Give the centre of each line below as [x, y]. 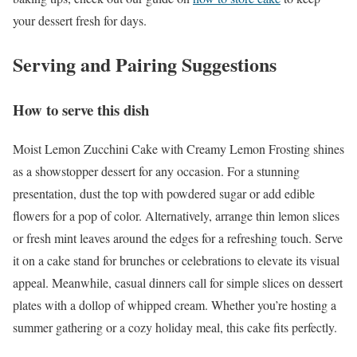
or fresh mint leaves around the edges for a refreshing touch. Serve [178, 237]
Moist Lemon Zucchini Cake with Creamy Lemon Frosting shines [178, 148]
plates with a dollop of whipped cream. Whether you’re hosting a [175, 304]
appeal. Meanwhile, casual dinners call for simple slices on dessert [178, 282]
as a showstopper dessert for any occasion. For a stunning [156, 171]
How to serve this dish [81, 109]
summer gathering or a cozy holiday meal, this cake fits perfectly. [175, 327]
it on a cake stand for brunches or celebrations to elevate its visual [176, 260]
